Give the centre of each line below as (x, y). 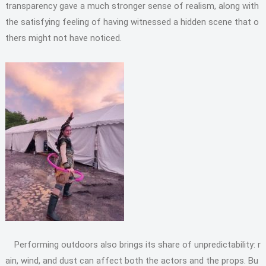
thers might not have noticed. (63, 38)
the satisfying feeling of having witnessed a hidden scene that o (132, 22)
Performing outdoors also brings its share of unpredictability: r (133, 245)
